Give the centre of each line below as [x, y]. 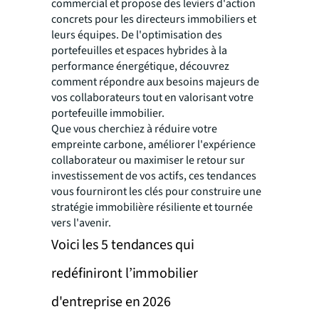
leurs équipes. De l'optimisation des [137, 35]
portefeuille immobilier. [108, 114]
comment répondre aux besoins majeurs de [155, 82]
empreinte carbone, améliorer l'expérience [153, 145]
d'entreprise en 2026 [111, 302]
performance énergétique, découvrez [140, 67]
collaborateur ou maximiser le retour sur [148, 161]
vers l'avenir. [81, 223]
